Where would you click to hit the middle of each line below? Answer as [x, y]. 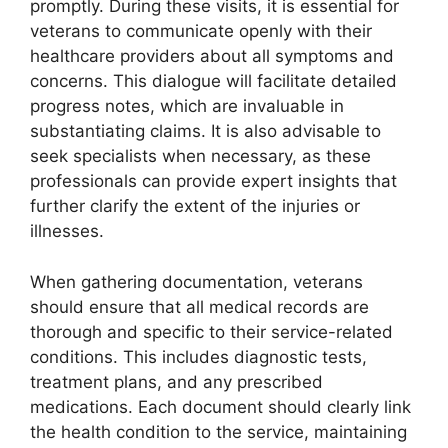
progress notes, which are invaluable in [187, 106]
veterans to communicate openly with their [201, 31]
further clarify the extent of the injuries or [195, 206]
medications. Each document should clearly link [220, 406]
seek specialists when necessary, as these [200, 156]
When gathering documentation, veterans [196, 281]
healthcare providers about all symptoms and [212, 56]
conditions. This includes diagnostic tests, [198, 356]
